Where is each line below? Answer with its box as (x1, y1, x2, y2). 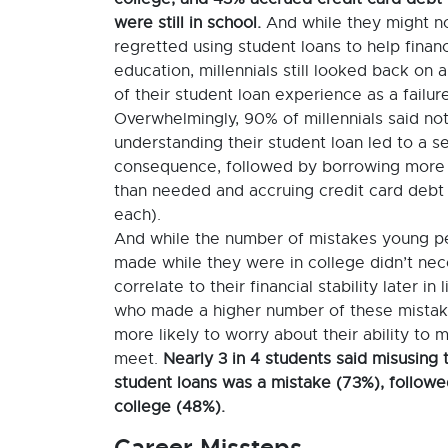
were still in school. (114, 15, 261, 31)
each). (114, 207, 166, 223)
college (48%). (114, 399, 225, 415)
